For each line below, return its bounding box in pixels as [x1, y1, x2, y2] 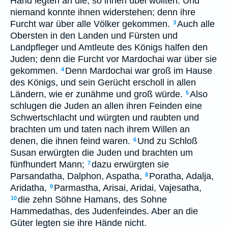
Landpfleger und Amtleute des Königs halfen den [10, 42, 208, 52]
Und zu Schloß [137, 136, 197, 146]
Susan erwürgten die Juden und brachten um [10, 148, 193, 158]
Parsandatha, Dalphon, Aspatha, [10, 171, 142, 181]
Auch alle [177, 19, 215, 29]
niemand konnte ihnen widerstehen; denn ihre [10, 7, 195, 17]
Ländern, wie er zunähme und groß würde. [10, 89, 183, 99]
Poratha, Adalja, [149, 171, 214, 181]
